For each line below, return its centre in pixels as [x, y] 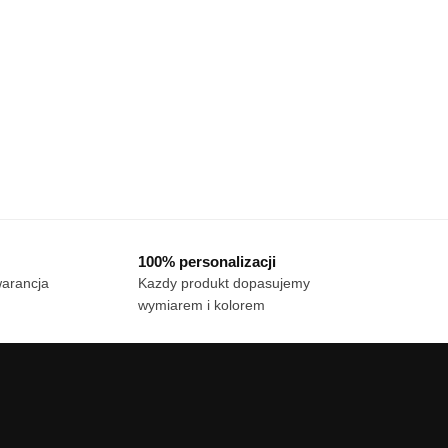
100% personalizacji [207, 262]
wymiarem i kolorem [201, 305]
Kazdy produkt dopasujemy [224, 283]
